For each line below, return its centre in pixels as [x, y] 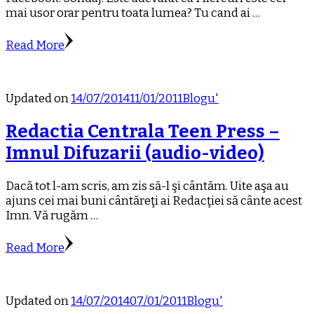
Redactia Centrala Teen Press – [143, 131]
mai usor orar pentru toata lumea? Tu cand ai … [133, 13]
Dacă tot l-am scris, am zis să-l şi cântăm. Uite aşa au [147, 186]
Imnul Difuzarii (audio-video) [135, 153]
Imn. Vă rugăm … [52, 215]
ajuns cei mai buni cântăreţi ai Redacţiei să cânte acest [154, 200]
